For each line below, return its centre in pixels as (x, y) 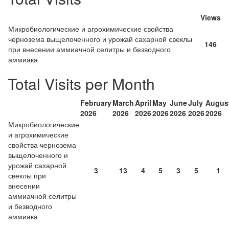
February (96, 103)
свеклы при (27, 175)
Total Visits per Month (81, 84)
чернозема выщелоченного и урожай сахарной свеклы (100, 39)
